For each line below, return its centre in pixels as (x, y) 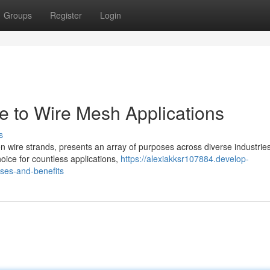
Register (66, 15)
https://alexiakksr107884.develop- (185, 159)
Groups (18, 15)
